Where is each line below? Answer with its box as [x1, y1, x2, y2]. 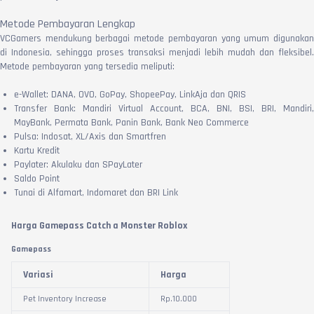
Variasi [23, 268, 53, 281]
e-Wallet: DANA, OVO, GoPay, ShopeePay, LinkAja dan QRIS [14, 88, 246, 101]
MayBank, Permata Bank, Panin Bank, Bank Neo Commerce [14, 116, 249, 129]
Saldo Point [14, 172, 60, 185]
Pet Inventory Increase [23, 293, 107, 304]
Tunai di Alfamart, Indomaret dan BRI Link [14, 186, 178, 199]
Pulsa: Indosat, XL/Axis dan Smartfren [14, 130, 166, 143]
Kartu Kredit [14, 144, 60, 157]
